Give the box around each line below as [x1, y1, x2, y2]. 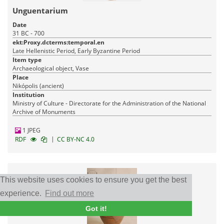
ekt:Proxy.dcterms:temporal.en [12, 38, 104, 47]
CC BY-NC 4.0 [57, 135, 94, 144]
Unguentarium [12, 5, 68, 16]
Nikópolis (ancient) [12, 81, 64, 90]
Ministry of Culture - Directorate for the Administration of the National [12, 99, 206, 108]
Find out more [45, 188, 94, 197]
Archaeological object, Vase [12, 64, 89, 73]
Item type [12, 55, 41, 64]
